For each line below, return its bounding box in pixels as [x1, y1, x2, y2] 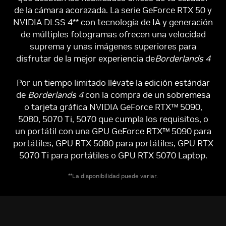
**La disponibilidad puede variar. [68, 172, 158, 180]
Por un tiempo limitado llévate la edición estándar [16, 77, 210, 88]
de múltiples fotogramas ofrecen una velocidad [20, 28, 206, 40]
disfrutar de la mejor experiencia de [16, 52, 155, 64]
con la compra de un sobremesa [83, 89, 210, 100]
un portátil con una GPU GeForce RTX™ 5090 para [15, 125, 211, 137]
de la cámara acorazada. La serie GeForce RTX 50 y [14, 4, 212, 16]
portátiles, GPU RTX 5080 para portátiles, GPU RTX [13, 137, 213, 149]
